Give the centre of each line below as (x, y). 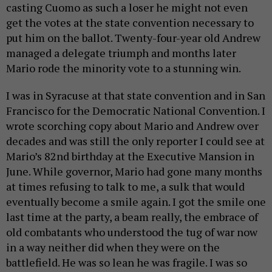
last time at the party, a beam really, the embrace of (132, 217)
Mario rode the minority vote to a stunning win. (124, 68)
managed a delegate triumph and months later (121, 53)
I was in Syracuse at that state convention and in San (136, 95)
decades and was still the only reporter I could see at (135, 141)
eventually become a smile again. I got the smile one (136, 202)
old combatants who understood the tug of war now (132, 232)
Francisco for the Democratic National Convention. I (136, 110)
